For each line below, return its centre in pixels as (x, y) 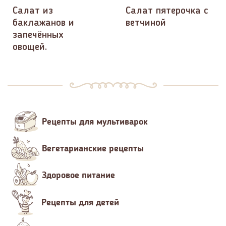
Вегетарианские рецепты (93, 149)
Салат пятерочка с (167, 11)
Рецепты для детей (80, 203)
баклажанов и (43, 23)
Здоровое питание (78, 175)
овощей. (30, 48)
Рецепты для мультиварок (95, 122)
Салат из (33, 11)
